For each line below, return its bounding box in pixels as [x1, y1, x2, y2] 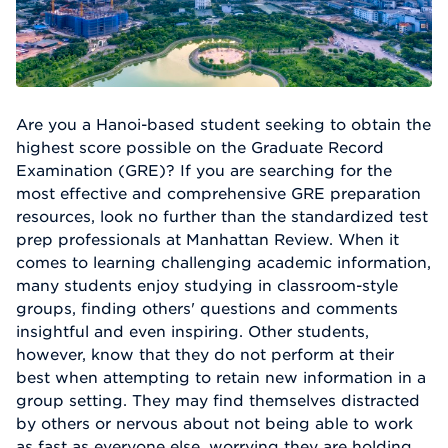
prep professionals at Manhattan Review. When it [16, 229, 399, 248]
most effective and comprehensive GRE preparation [16, 183, 421, 202]
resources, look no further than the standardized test [16, 206, 428, 225]
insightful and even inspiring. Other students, [16, 321, 369, 340]
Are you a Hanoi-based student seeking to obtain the [16, 114, 431, 133]
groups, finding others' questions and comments [16, 298, 398, 317]
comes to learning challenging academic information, [16, 252, 431, 271]
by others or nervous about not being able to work [16, 413, 413, 432]
